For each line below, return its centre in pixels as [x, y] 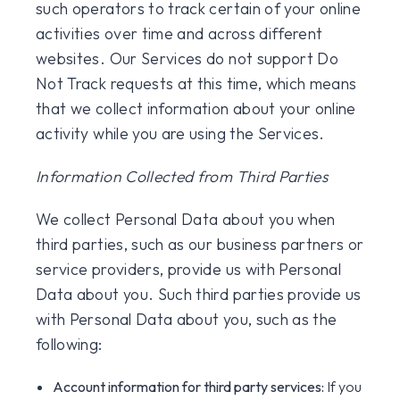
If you [343, 387]
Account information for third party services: [189, 387]
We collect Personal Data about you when [186, 219]
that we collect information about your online [196, 108]
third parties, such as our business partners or [200, 244]
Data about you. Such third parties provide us [199, 294]
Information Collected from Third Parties [182, 176]
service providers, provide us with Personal [189, 269]
